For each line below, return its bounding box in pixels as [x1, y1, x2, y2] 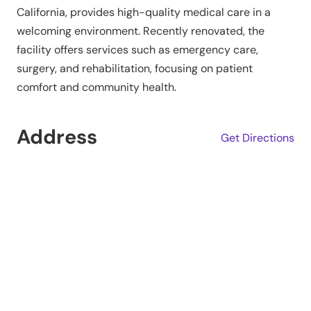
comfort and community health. [17, 79, 176, 94]
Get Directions [221, 131, 294, 146]
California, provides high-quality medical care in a [17, 4, 271, 19]
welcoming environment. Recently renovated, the [17, 23, 264, 38]
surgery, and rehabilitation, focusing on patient [17, 60, 253, 76]
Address [17, 123, 97, 150]
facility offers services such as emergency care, [17, 42, 258, 57]
